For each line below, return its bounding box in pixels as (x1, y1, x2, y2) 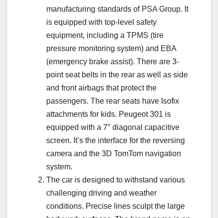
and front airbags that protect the (46, 84, 157, 92)
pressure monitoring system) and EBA (46, 44, 176, 53)
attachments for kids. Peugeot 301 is (46, 110, 171, 119)
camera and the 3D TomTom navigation (46, 149, 181, 158)
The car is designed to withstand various (46, 176, 185, 184)
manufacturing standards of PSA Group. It (46, 5, 188, 14)
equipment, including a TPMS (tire (46, 31, 163, 40)
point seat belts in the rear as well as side (46, 71, 188, 79)
